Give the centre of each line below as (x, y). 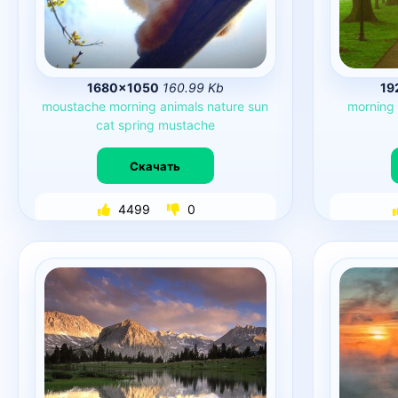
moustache (74, 106)
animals (182, 106)
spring (136, 125)
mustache (186, 125)
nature (226, 106)
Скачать (155, 166)
